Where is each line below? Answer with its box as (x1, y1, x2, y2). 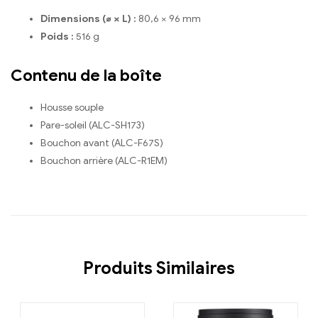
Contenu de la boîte (11, 65, 162, 86)
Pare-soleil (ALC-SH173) (40, 119, 145, 131)
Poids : (40, 30, 74, 43)
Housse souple (40, 101, 104, 114)
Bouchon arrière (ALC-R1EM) (40, 154, 168, 167)
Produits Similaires (83, 257, 235, 279)
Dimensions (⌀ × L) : (40, 12, 136, 25)
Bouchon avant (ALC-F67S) (40, 136, 163, 149)
